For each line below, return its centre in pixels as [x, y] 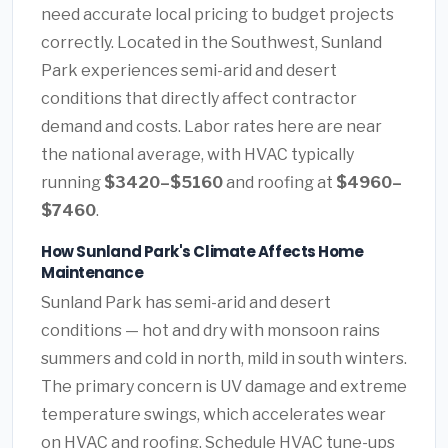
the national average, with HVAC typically [197, 154]
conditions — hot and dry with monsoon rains [210, 331]
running [72, 182]
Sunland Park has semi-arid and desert [186, 303]
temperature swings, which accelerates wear [213, 415]
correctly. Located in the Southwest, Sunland [211, 42]
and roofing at [279, 182]
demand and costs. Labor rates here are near [211, 126]
